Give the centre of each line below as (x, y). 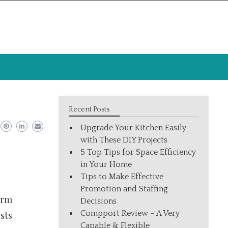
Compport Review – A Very (130, 213)
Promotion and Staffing (124, 189)
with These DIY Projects (124, 140)
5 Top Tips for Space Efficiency (138, 152)
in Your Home (106, 164)
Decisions (99, 201)
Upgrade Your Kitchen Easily (134, 128)
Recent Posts (89, 109)
